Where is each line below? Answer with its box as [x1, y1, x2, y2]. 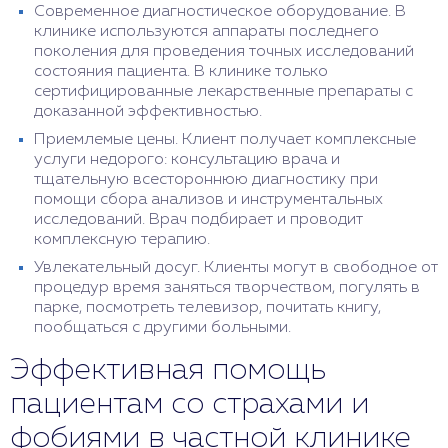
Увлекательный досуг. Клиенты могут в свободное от [34, 260, 438, 277]
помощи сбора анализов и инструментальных [34, 192, 383, 209]
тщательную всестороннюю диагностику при [34, 172, 378, 189]
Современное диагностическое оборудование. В [34, 4, 406, 21]
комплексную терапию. [34, 232, 210, 249]
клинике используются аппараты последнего [34, 24, 379, 41]
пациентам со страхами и [10, 390, 369, 421]
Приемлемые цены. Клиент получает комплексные [34, 132, 416, 149]
